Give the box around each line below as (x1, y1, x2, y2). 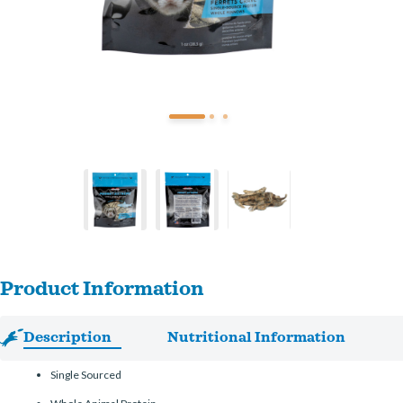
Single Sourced (50, 368, 122, 381)
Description (22, 327, 112, 345)
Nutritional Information (166, 327, 345, 345)
